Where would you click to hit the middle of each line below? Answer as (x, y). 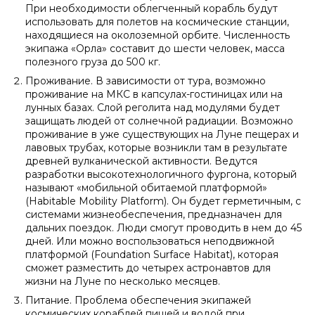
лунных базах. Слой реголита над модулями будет (153, 108)
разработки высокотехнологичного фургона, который (161, 174)
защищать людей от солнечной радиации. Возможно (159, 121)
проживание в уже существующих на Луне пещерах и (162, 134)
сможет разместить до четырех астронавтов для (148, 268)
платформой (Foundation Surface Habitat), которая (152, 255)
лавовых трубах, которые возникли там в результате (156, 148)
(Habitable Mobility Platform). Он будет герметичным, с (163, 201)
